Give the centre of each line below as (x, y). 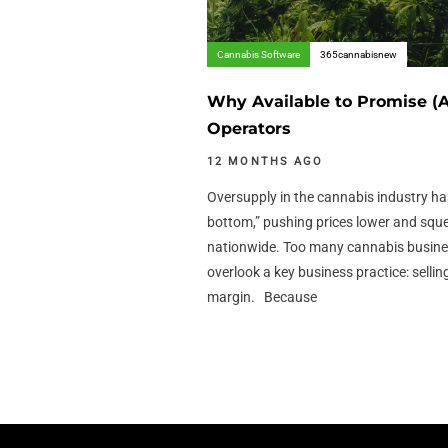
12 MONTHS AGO (265, 161)
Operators (249, 129)
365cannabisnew (358, 55)
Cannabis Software (258, 55)
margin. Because (262, 296)
